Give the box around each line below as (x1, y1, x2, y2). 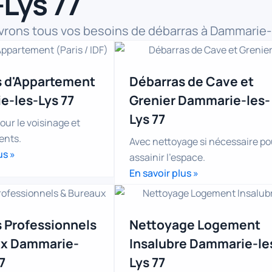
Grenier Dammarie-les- (129, 91, 270, 109)
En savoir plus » (129, 166, 199, 180)
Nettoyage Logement (129, 216, 260, 234)
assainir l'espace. (129, 150, 205, 164)
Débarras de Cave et (129, 72, 254, 90)
